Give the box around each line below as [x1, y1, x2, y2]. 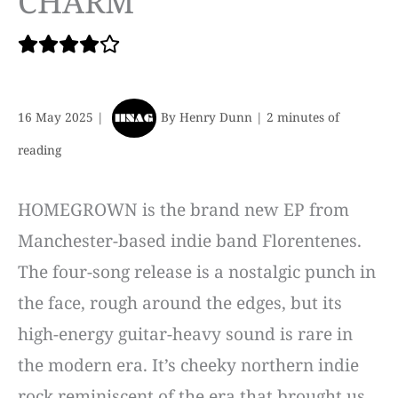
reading [18, 141, 61, 159]
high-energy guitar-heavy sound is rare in [18, 322, 353, 346]
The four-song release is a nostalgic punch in [18, 260, 376, 284]
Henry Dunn [179, 107, 256, 125]
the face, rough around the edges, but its [18, 291, 342, 315]
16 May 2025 [18, 107, 97, 125]
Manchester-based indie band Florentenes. [18, 229, 362, 253]
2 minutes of [267, 107, 339, 125]
